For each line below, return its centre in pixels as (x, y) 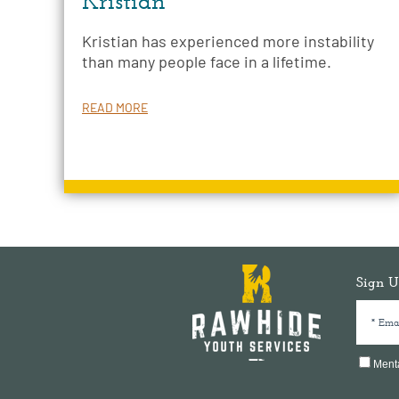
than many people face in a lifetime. (207, 62)
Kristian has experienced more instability (228, 41)
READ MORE (115, 108)
